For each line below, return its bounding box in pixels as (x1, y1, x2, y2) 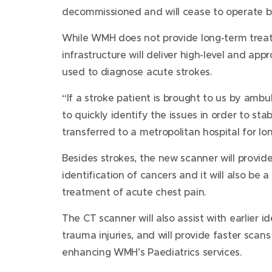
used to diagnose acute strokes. (62, 66, 212, 77)
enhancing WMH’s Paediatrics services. (62, 246, 242, 257)
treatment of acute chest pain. (62, 186, 206, 197)
